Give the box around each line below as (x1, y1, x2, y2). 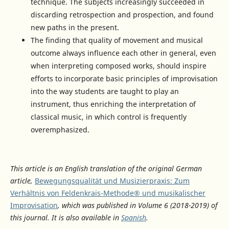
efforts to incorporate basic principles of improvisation (30, 74, 218, 84)
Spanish (121, 213, 146, 223)
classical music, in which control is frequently (30, 112, 187, 122)
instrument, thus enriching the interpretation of (30, 99, 196, 109)
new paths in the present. (30, 22, 119, 33)
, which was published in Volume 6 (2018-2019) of (57, 200, 217, 211)
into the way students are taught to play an (30, 86, 179, 97)
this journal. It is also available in (10, 213, 121, 223)
